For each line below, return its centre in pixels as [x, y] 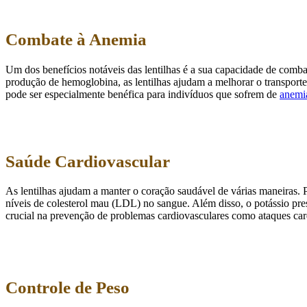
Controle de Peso [67, 288]
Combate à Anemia [76, 40]
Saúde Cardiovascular [88, 161]
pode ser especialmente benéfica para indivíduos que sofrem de [143, 94]
